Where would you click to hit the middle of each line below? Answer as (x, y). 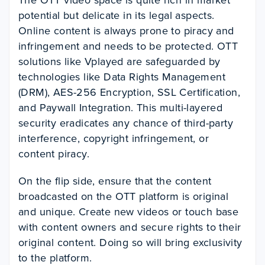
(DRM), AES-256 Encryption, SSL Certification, (129, 93)
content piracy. (54, 154)
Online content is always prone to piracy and (126, 31)
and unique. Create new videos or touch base (129, 212)
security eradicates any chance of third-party (126, 123)
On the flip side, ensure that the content (115, 181)
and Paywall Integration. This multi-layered (121, 108)
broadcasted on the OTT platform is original (124, 197)
